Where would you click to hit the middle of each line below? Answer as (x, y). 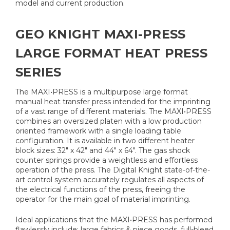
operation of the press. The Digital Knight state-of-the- (113, 170)
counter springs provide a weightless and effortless (107, 160)
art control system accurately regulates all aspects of (110, 180)
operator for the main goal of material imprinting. (103, 199)
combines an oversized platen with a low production (109, 121)
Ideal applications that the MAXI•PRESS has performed (114, 220)
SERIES (39, 72)
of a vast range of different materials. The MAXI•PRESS (113, 112)
